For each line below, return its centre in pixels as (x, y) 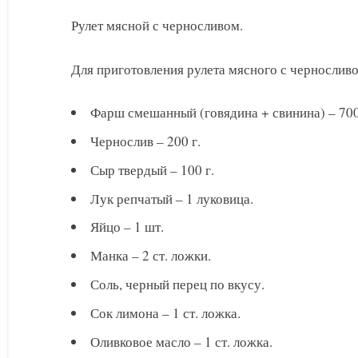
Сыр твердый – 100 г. (152, 169)
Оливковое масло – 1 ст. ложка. (181, 341)
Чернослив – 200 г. (145, 141)
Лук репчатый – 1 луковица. (172, 198)
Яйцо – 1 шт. (127, 227)
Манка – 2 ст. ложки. (151, 256)
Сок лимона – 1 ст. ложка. (165, 312)
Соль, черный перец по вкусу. (177, 284)
